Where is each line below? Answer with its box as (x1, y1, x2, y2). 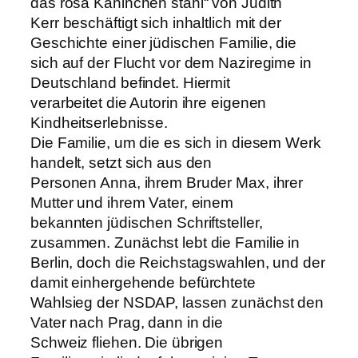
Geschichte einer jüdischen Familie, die (30, 34, 297, 51)
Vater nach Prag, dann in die (30, 313, 224, 331)
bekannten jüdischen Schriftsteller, (30, 213, 263, 231)
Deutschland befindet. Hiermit (30, 74, 231, 91)
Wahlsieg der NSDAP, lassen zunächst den (30, 293, 324, 311)
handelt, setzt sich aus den (30, 153, 213, 171)
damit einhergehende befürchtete (30, 273, 256, 291)
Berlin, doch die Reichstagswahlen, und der (30, 253, 325, 271)
